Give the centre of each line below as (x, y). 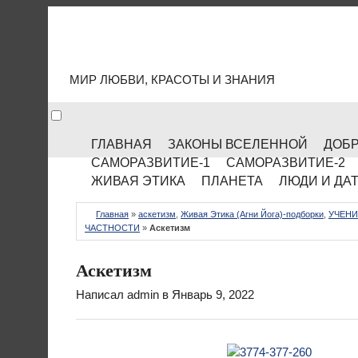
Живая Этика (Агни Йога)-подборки (252, 214)
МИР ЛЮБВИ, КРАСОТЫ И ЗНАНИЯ (172, 80)
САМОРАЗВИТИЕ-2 (286, 163)
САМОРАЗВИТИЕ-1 (151, 163)
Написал (101, 294)
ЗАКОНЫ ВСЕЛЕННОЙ (238, 144)
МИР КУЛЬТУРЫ (202, 48)
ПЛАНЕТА (232, 181)
